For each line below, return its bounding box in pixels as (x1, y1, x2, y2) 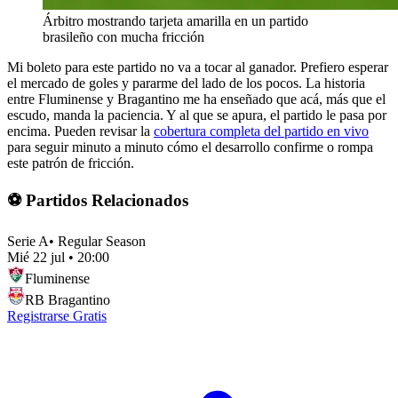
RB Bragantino (25, 291, 110, 307)
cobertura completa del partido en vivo (154, 123, 369, 139)
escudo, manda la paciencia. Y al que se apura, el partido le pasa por (7, 107, 386, 123)
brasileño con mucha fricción (43, 29, 204, 45)
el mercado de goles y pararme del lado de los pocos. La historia (7, 76, 365, 92)
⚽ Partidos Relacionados (7, 190, 188, 210)
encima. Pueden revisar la (7, 123, 154, 139)
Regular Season (58, 233, 146, 249)
